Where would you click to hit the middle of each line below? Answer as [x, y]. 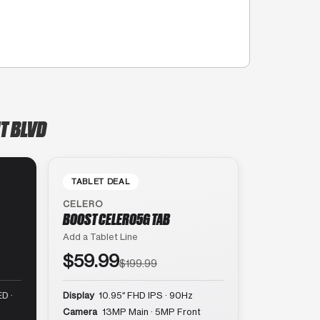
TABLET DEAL [101, 181]
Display [78, 295]
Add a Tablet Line [100, 236]
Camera [80, 311]
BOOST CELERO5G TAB [116, 218]
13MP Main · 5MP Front [150, 311]
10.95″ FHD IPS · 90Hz [145, 295]
